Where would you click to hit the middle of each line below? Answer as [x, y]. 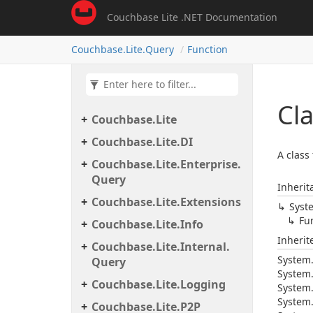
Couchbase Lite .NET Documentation [192, 17]
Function [208, 49]
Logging [203, 284]
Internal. [205, 247]
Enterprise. [211, 164]
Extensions [211, 202]
